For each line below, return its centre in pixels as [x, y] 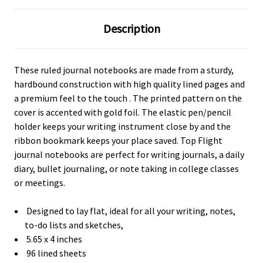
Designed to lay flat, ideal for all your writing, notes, [130, 211]
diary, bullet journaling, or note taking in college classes [127, 169]
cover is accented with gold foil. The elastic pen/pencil [123, 112]
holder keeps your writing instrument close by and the [122, 127]
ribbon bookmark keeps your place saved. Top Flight [118, 141]
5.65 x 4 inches [54, 239]
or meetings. [40, 183]
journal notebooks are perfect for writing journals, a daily [129, 155]
